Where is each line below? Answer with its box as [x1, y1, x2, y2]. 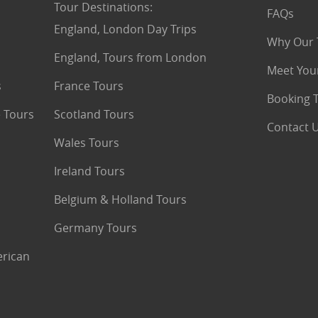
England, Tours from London [53, 50, 207, 65]
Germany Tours [53, 220, 137, 236]
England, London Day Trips [53, 21, 197, 37]
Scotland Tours [53, 106, 134, 122]
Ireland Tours [53, 163, 125, 179]
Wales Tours [53, 135, 119, 150]
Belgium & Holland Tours [53, 192, 187, 207]
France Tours [53, 78, 124, 94]
